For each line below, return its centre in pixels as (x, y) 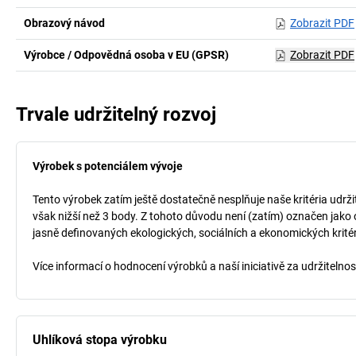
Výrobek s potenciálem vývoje (108, 166)
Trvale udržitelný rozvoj (116, 114)
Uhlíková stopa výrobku (100, 340)
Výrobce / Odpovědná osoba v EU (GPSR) (126, 55)
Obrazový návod (64, 23)
